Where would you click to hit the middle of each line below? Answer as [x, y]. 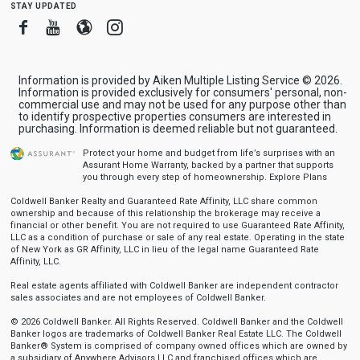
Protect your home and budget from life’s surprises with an [209, 153]
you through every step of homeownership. [176, 177]
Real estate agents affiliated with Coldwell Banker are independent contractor [174, 285]
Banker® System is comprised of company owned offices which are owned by [178, 346]
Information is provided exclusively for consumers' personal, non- [182, 92]
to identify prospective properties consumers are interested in [174, 116]
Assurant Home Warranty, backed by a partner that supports [208, 165]
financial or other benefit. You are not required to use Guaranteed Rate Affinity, [177, 225]
